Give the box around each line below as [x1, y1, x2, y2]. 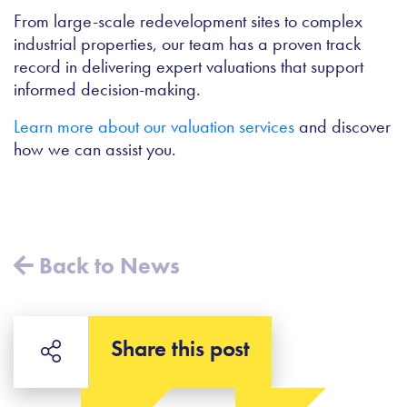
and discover [294, 114, 391, 139]
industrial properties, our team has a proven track [14, 32, 361, 56]
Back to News [34, 251, 180, 282]
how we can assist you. [14, 137, 176, 162]
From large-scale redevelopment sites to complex [14, 9, 362, 34]
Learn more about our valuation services [14, 114, 294, 139]
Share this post [111, 333, 250, 364]
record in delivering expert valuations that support [14, 55, 363, 79]
